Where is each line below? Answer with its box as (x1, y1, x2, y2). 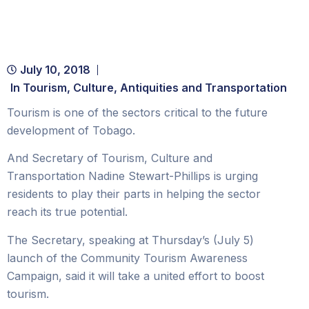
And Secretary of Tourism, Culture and (7, 151, 212, 166)
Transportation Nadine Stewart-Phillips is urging (7, 169, 258, 183)
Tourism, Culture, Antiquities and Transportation (23, 81, 287, 94)
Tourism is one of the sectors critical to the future (7, 106, 268, 119)
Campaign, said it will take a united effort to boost (7, 268, 264, 283)
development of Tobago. (7, 123, 135, 137)
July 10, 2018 (20, 63, 90, 77)
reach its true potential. (7, 205, 128, 219)
